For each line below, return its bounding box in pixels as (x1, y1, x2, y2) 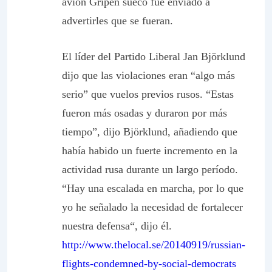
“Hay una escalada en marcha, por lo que (62, 182, 243, 194)
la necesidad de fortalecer (131, 201, 243, 213)
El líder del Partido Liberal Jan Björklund (62, 50, 245, 63)
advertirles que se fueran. (62, 15, 173, 27)
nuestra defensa (62, 220, 130, 232)
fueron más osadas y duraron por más (62, 107, 227, 119)
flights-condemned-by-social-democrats (62, 257, 236, 270)
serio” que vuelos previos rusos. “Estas (62, 88, 234, 100)
